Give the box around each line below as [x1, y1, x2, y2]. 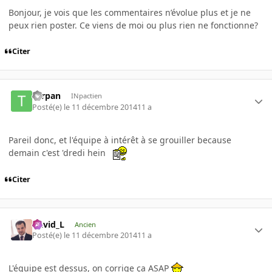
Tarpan [32, 90, 61, 102]
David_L [32, 218, 65, 230]
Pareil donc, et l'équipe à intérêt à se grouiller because [8, 134, 231, 146]
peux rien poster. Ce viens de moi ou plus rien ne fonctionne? [8, 19, 260, 31]
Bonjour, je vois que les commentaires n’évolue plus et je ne [8, 6, 251, 18]
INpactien [70, 91, 102, 101]
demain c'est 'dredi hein [8, 146, 113, 158]
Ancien [74, 219, 96, 229]
